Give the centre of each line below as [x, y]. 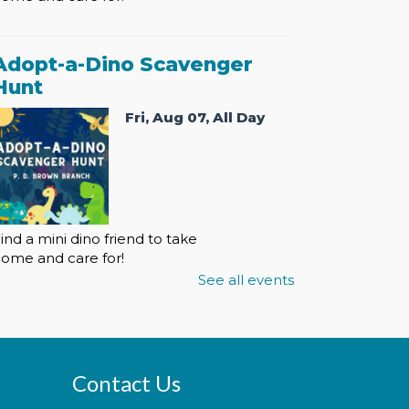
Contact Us [126, 383]
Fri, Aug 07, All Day [195, 117]
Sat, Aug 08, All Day [199, 379]
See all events [246, 279]
